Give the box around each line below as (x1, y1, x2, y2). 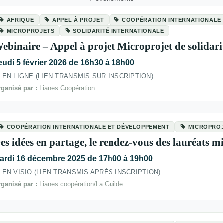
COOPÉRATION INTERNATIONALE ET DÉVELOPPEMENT (6, 123, 170, 130)
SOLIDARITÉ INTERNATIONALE (73, 27, 164, 34)
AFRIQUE (6, 16, 34, 23)
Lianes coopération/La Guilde (37, 180, 123, 188)
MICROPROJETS (6, 27, 55, 34)
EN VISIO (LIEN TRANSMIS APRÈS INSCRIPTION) (2, 168, 161, 176)
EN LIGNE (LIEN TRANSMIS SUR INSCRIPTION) (2, 72, 153, 80)
